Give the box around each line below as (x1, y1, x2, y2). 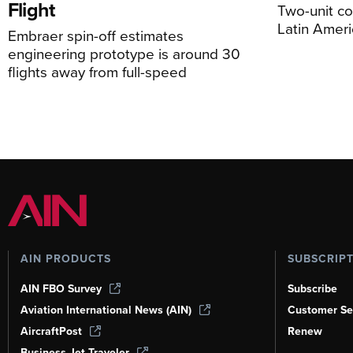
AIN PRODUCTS (20, 251, 111, 266)
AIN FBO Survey (20, 281, 102, 296)
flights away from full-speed (8, 60, 187, 82)
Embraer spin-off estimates (8, 24, 184, 46)
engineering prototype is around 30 (8, 42, 240, 64)
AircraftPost (20, 323, 82, 339)
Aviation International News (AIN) (20, 302, 191, 318)
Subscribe (287, 281, 337, 296)
